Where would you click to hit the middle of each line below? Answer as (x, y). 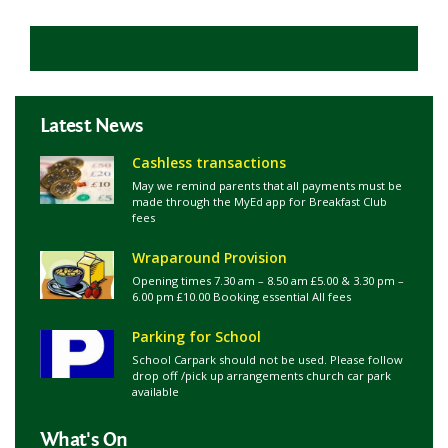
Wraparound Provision (209, 257)
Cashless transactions (209, 162)
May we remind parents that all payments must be (267, 185)
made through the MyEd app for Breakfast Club (259, 201)
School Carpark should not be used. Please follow (267, 359)
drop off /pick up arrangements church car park (261, 375)
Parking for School (196, 336)
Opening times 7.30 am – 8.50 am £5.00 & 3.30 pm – (268, 280)
